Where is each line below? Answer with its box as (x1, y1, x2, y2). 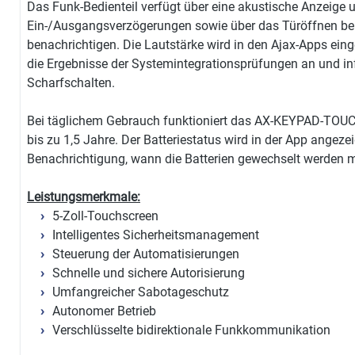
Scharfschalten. (27, 75, 115, 91)
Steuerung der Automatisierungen (52, 246, 239, 262)
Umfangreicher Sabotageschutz (52, 284, 229, 300)
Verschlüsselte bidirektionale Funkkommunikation (52, 323, 330, 338)
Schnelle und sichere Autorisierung (52, 265, 245, 281)
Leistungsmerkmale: (27, 189, 140, 205)
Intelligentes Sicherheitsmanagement (52, 227, 259, 243)
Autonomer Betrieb (52, 303, 156, 319)
